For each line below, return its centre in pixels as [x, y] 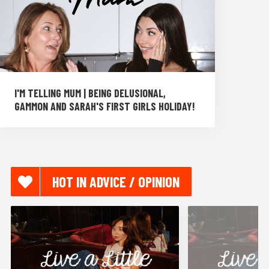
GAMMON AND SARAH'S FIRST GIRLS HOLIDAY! [105, 107]
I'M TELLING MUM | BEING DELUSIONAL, [90, 93]
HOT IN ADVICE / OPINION [116, 182]
